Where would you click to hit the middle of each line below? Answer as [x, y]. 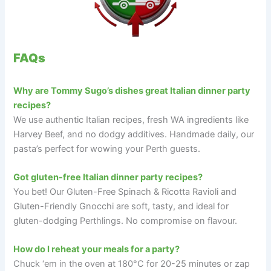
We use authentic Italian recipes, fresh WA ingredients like [131, 119]
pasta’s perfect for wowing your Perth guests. [107, 149]
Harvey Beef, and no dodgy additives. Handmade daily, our [134, 134]
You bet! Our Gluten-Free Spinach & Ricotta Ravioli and [125, 191]
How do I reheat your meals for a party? [97, 250]
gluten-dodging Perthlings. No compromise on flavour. [126, 220]
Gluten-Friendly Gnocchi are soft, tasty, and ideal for [121, 206]
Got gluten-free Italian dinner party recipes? [108, 177]
